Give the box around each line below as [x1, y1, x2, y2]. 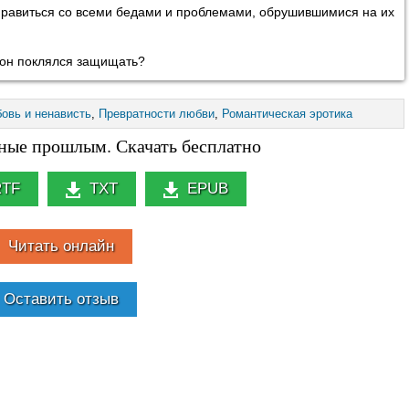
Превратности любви [99, 106, 215, 121]
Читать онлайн [7, 236, 114, 255]
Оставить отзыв [3, 289, 119, 308]
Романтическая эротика [222, 106, 352, 121]
